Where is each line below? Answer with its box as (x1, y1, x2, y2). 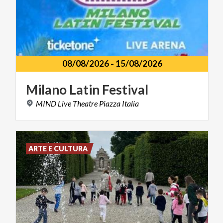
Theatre (73, 99, 98, 109)
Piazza (99, 99, 120, 109)
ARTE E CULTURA (28, 144, 88, 153)
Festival (102, 82, 148, 98)
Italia (122, 99, 139, 109)
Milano (26, 82, 67, 98)
